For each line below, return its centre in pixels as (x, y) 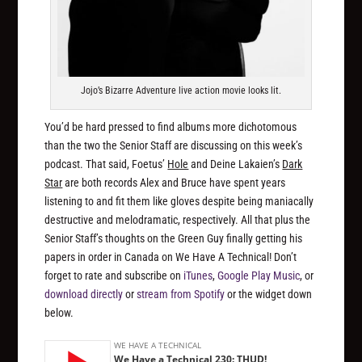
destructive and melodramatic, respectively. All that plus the (178, 219)
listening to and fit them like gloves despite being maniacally (179, 201)
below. (59, 312)
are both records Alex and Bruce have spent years (174, 182)
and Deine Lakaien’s (236, 164)
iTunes (198, 275)
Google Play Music (259, 275)
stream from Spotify (181, 294)
